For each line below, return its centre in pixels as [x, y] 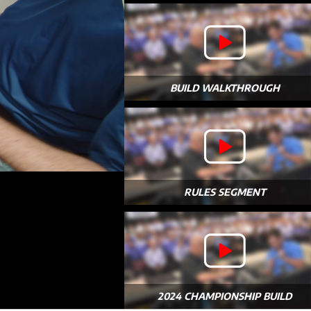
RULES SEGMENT [225, 192]
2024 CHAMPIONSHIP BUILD [225, 296]
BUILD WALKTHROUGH [225, 88]
